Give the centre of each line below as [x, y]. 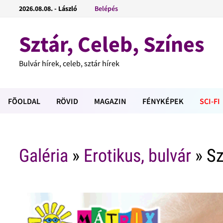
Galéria [44, 156]
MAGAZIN [110, 101]
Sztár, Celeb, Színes [112, 44]
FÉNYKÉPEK [163, 101]
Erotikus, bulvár [138, 156]
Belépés [107, 8]
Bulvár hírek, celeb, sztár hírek [69, 63]
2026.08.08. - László [48, 8]
